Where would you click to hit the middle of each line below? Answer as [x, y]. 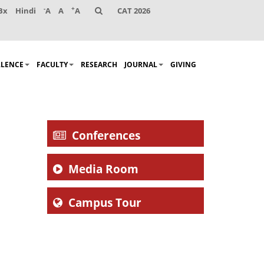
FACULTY [52, 65]
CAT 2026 [134, 11]
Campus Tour [105, 203]
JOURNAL [141, 65]
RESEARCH [99, 65]
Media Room [103, 169]
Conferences [106, 136]
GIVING [183, 65]
